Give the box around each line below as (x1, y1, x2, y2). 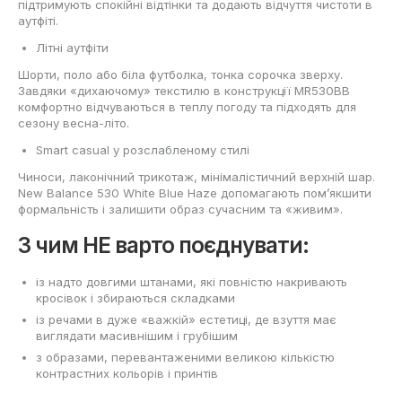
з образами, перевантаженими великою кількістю (36, 349, 335, 364)
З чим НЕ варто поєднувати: (18, 232, 309, 258)
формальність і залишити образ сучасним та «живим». (18, 202, 343, 216)
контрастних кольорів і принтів (36, 365, 218, 380)
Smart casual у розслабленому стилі (36, 143, 249, 157)
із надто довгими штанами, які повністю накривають (36, 274, 347, 289)
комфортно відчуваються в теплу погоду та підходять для (18, 100, 356, 114)
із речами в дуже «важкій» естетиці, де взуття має (36, 311, 336, 327)
